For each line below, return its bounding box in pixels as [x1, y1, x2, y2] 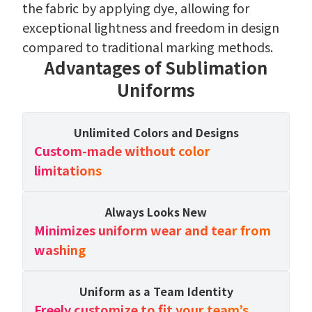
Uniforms [117, 77, 195, 102]
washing [34, 240, 86, 258]
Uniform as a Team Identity [79, 282, 233, 299]
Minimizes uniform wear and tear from [34, 220, 271, 239]
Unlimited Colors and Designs [73, 123, 239, 141]
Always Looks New [105, 203, 207, 220]
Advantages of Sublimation [45, 54, 267, 79]
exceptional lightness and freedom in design [22, 17, 279, 36]
